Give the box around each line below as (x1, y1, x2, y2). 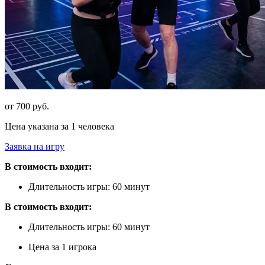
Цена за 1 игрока (28, 241, 96, 252)
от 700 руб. (5, 101, 49, 111)
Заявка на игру (5, 141, 64, 151)
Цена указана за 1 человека (5, 121, 114, 131)
